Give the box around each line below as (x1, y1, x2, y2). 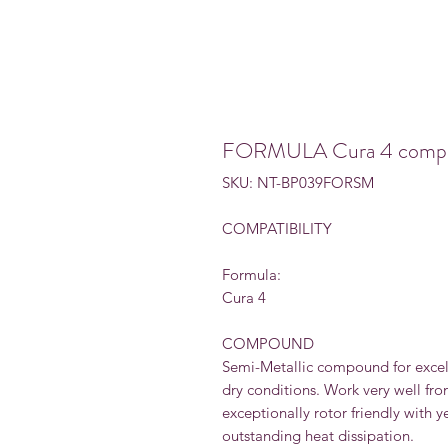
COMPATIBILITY (222, 219, 332, 239)
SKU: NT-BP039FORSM (222, 173, 374, 193)
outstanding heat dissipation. (222, 426, 414, 446)
